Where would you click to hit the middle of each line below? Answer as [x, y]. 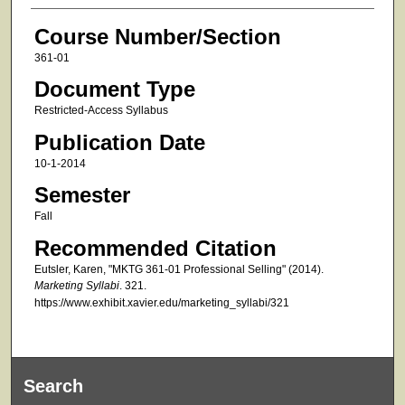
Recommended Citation [155, 248]
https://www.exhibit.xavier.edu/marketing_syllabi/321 [161, 302]
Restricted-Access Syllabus [101, 111]
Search [54, 386]
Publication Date [119, 142]
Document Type [114, 89]
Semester [82, 195]
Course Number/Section [157, 36]
